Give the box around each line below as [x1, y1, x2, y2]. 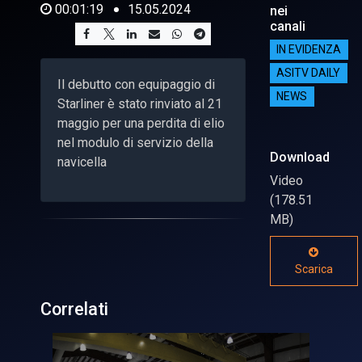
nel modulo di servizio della [57, 134, 213, 150]
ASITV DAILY [276, 66, 341, 80]
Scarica [294, 262, 333, 276]
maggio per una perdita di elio [57, 115, 225, 131]
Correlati [40, 298, 108, 319]
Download [269, 149, 330, 165]
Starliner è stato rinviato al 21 [57, 95, 222, 112]
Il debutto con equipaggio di [57, 76, 215, 92]
